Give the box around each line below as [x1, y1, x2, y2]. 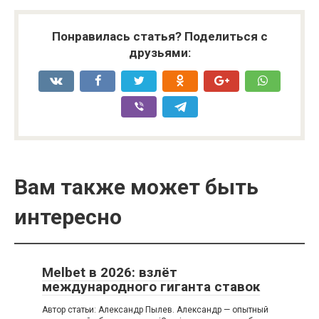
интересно [14, 204, 122, 230]
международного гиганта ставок [42, 278, 260, 296]
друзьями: [128, 46, 191, 61]
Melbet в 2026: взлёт [42, 264, 177, 281]
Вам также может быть [14, 174, 258, 200]
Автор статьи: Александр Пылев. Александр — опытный [42, 305, 268, 315]
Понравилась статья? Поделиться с [51, 29, 268, 44]
